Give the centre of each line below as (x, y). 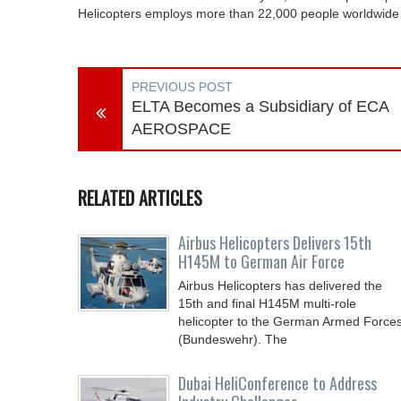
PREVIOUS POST (182, 87)
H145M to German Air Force (261, 261)
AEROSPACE (181, 129)
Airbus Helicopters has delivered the (280, 286)
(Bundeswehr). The (233, 339)
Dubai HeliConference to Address (277, 383)
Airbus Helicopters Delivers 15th (275, 243)
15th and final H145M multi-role (267, 303)
